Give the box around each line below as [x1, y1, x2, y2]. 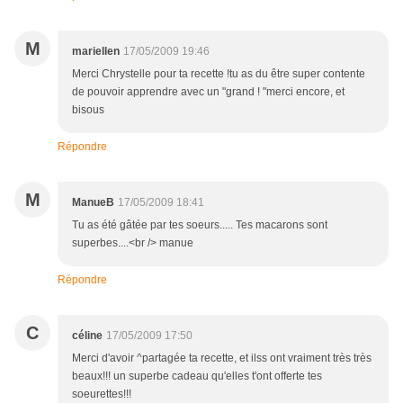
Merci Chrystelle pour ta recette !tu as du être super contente [72, 67, 365, 81]
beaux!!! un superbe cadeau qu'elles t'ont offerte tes [72, 370, 322, 383]
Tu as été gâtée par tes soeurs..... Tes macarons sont [72, 219, 327, 232]
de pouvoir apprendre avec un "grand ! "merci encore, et [72, 85, 345, 99]
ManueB [72, 196, 114, 210]
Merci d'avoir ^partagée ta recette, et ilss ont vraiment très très [72, 352, 372, 365]
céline [72, 329, 103, 343]
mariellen [72, 45, 120, 58]
